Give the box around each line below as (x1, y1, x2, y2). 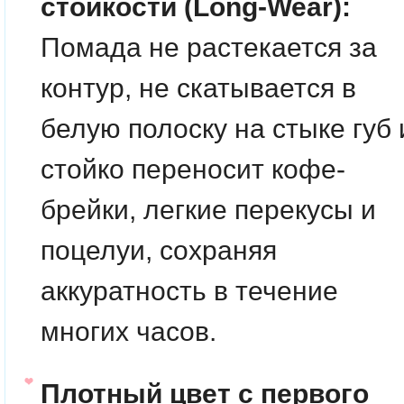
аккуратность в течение (41, 276, 338, 306)
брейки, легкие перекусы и (41, 195, 376, 225)
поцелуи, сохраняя (41, 235, 277, 265)
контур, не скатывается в (41, 73, 356, 103)
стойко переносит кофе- (41, 154, 345, 184)
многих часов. (41, 317, 216, 346)
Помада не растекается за (41, 32, 377, 62)
